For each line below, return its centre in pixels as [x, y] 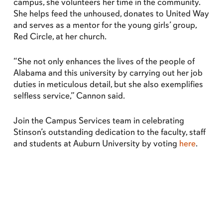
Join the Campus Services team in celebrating [99, 120]
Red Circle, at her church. [60, 36]
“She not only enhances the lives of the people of [104, 61]
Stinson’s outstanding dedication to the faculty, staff [109, 132]
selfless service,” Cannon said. [69, 96]
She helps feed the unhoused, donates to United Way [111, 13]
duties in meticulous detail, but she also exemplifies [108, 84]
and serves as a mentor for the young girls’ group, [105, 25]
